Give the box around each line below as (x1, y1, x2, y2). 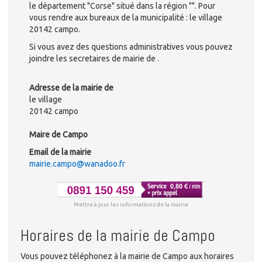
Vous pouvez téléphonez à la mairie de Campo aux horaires (20, 251, 234, 261)
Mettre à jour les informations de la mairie (74, 201, 188, 208)
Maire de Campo (29, 130, 88, 140)
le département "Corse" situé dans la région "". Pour (29, 1, 215, 11)
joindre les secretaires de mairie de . (29, 54, 159, 64)
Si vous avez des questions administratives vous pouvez (29, 42, 233, 52)
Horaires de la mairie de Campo (20, 225, 215, 246)
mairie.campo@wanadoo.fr (29, 159, 125, 169)
